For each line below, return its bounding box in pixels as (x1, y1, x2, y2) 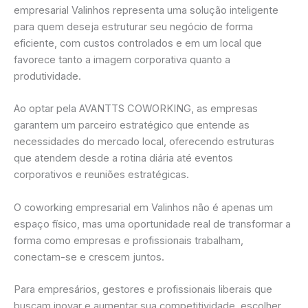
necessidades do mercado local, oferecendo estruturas (14, 135, 274, 148)
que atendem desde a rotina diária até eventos (14, 152, 233, 165)
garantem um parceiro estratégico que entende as (14, 119, 250, 132)
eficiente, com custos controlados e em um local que (14, 37, 262, 50)
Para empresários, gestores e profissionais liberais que (14, 283, 272, 296)
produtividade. (14, 70, 81, 83)
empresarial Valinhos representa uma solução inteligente (14, 4, 278, 17)
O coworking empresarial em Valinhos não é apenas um (14, 201, 273, 214)
